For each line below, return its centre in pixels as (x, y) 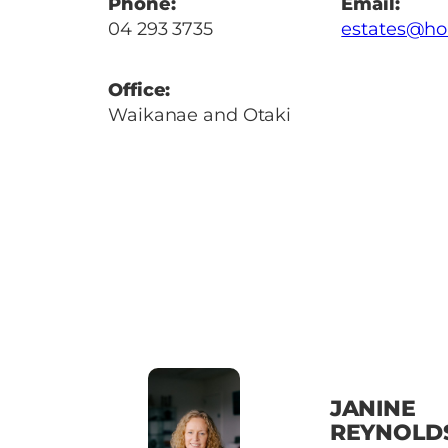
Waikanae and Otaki (200, 114)
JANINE (373, 409)
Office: (139, 89)
